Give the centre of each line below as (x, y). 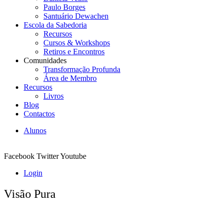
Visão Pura (30, 194)
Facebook (19, 156)
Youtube (73, 156)
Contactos (39, 114)
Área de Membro (70, 78)
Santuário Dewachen (76, 16)
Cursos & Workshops (77, 43)
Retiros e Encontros (74, 52)
